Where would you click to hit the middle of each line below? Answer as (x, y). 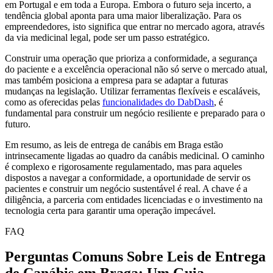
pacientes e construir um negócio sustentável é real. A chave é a (126, 188)
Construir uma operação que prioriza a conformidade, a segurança (131, 58)
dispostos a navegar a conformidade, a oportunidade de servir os (128, 177)
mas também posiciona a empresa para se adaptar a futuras (116, 80)
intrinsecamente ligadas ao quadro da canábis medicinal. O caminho (135, 155)
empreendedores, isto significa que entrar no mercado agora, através (135, 26)
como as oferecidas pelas (54, 102)
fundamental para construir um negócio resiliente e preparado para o (135, 113)
